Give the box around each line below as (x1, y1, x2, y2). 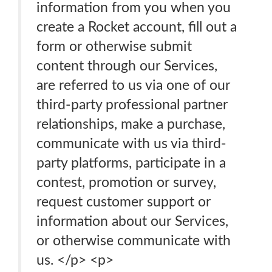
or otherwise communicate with (36, 234, 231, 248)
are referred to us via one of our (36, 78, 230, 92)
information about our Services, (36, 214, 228, 228)
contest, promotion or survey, (36, 175, 216, 189)
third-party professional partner (36, 98, 228, 112)
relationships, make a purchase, (36, 117, 225, 131)
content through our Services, (36, 59, 217, 73)
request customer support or (36, 195, 211, 209)
